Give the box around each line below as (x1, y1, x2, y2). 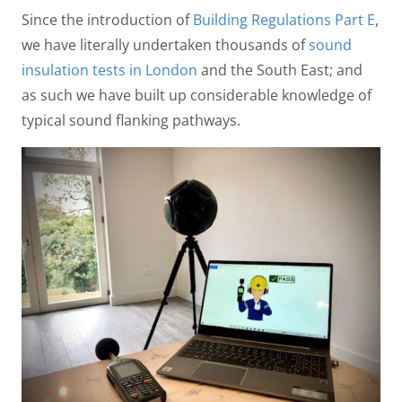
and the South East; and (197, 59, 363, 80)
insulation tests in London (22, 59, 197, 80)
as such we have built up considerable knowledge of (22, 84, 371, 105)
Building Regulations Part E (193, 9, 375, 30)
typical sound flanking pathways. (22, 109, 240, 130)
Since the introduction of (22, 9, 193, 30)
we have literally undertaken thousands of (22, 34, 309, 55)
